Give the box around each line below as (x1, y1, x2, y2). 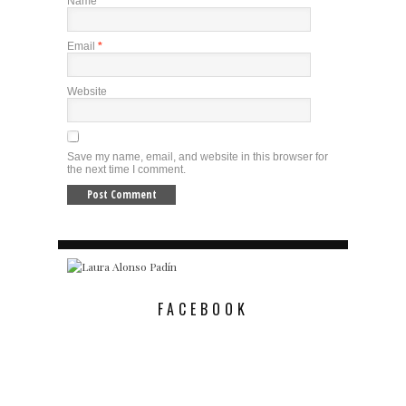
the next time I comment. (67, 163, 186, 176)
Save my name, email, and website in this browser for (67, 150, 328, 163)
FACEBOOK (157, 298, 249, 320)
